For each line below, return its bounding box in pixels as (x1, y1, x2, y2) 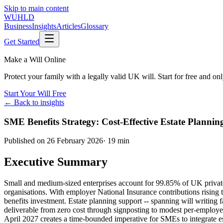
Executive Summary (4, 155, 108, 169)
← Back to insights (4, 98, 64, 107)
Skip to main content (4, 4, 69, 12)
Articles (56, 22, 81, 30)
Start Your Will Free (4, 89, 66, 98)
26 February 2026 (47, 136, 103, 145)
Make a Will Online (4, 55, 66, 64)
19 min (108, 136, 129, 145)
